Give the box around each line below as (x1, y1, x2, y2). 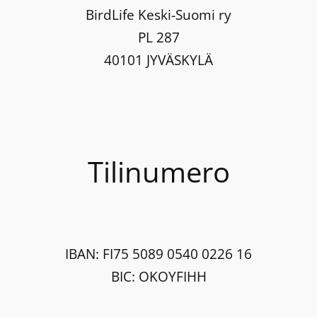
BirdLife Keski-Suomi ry (86, 4, 231, 24)
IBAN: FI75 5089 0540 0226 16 (65, 243, 252, 263)
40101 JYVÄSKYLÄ (104, 50, 213, 69)
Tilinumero (87, 152, 230, 192)
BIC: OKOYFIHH (110, 266, 207, 286)
